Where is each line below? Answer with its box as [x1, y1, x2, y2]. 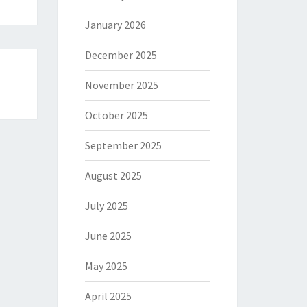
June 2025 [84, 229, 132, 243]
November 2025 [84, 78, 158, 92]
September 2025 [84, 138, 162, 152]
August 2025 [84, 169, 142, 182]
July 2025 [84, 199, 128, 212]
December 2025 [84, 48, 157, 62]
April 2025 [84, 289, 132, 303]
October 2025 [84, 108, 148, 122]
